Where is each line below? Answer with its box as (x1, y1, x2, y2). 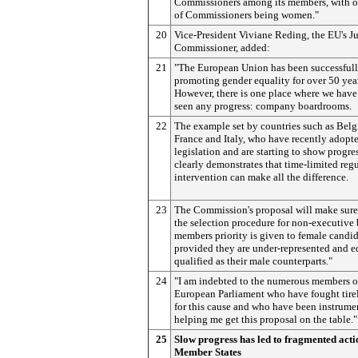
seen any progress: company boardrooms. (174, 100, 352, 112)
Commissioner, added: (174, 42, 270, 54)
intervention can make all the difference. (174, 171, 348, 183)
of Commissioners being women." (174, 9, 319, 21)
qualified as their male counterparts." (174, 255, 332, 267)
